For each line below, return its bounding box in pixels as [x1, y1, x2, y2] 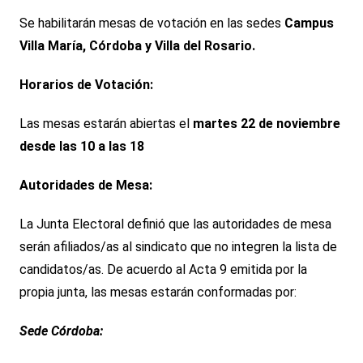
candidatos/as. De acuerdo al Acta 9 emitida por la [19, 262, 307, 278]
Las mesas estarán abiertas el [19, 116, 193, 132]
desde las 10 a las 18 [19, 139, 144, 155]
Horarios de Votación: [19, 77, 153, 93]
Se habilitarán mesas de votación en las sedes [19, 15, 281, 32]
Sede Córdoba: [19, 323, 103, 340]
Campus [280, 15, 334, 32]
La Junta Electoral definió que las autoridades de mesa [19, 216, 331, 233]
